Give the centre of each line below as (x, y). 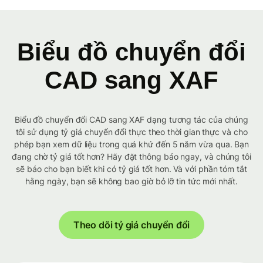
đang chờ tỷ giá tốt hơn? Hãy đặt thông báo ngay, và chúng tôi (131, 157)
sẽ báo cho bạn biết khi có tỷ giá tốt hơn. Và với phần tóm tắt (131, 169)
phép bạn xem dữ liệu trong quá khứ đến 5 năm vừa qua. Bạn (131, 144)
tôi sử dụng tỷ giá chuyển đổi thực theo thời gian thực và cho (131, 132)
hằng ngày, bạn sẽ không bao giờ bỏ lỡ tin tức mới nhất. (131, 181)
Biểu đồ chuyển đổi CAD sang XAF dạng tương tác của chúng (131, 120)
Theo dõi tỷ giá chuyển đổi (131, 225)
